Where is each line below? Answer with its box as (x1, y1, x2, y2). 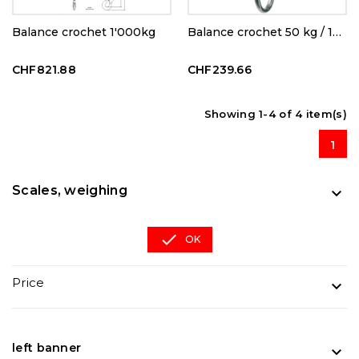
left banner (12, 341, 82, 356)
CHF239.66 (188, 63, 252, 78)
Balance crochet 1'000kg (12, 25, 155, 40)
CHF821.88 (12, 63, 76, 78)
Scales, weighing (12, 183, 127, 199)
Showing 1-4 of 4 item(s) (204, 107, 347, 121)
